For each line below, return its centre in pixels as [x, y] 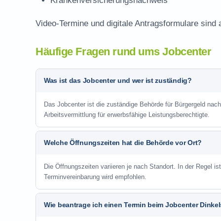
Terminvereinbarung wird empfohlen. [95, 177]
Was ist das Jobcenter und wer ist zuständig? [118, 80]
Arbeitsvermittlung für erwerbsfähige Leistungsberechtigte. [127, 115]
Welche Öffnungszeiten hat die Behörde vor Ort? [123, 143]
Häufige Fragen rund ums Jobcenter [124, 52]
